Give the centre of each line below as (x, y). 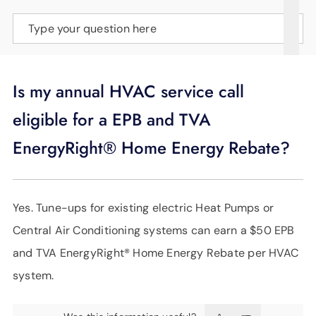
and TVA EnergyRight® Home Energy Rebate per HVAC (156, 253)
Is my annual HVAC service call (128, 91)
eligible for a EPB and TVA (112, 119)
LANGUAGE (39, 29)
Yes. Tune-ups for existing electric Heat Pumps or (144, 207)
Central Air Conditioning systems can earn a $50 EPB (154, 230)
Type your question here (92, 28)
